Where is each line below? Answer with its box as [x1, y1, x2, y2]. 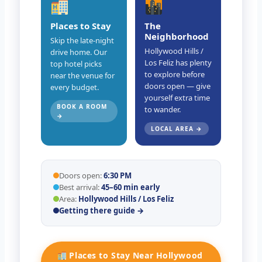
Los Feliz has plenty [144, 57, 212, 68]
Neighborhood [144, 30, 209, 43]
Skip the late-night [50, 35, 114, 46]
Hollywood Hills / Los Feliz [78, 194, 174, 205]
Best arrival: [59, 182, 99, 193]
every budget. [50, 82, 99, 93]
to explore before [144, 69, 205, 80]
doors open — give [144, 81, 211, 92]
